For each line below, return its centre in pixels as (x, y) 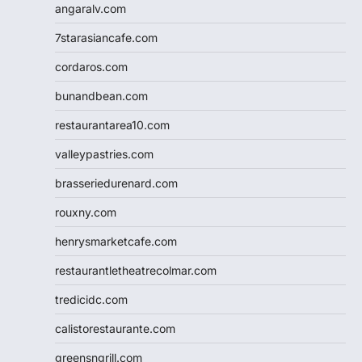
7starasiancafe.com (106, 37)
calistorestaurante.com (115, 328)
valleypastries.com (104, 154)
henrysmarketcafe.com (116, 241)
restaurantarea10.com (112, 124)
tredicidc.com (91, 299)
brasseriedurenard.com (116, 183)
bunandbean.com (101, 95)
